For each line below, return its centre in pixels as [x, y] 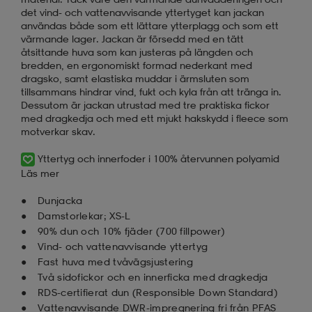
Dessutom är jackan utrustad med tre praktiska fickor [145, 104]
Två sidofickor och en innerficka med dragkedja [153, 276]
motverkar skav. [58, 131]
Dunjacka [60, 200]
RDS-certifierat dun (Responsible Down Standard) [158, 292]
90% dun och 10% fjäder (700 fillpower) [131, 231]
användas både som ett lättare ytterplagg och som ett [150, 25]
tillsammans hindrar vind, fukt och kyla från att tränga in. [151, 91]
